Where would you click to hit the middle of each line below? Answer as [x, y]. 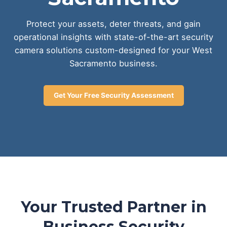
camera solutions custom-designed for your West [113, 50]
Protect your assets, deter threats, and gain [113, 24]
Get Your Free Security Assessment [113, 96]
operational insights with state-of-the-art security [113, 37]
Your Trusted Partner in [113, 207]
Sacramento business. [113, 64]
